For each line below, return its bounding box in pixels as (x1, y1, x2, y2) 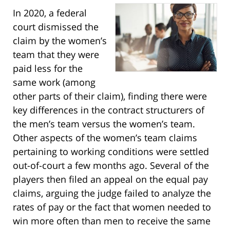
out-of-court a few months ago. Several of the (13, 159, 209, 171)
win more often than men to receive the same (13, 214, 210, 227)
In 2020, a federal (13, 6, 87, 19)
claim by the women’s (13, 34, 107, 47)
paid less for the (13, 62, 83, 74)
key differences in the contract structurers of (13, 103, 204, 116)
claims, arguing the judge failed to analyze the (13, 186, 211, 199)
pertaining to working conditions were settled (13, 145, 209, 158)
